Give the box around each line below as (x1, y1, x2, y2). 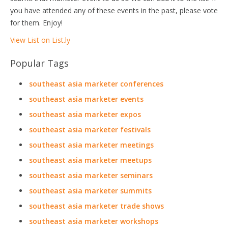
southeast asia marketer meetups (29, 155, 152, 165)
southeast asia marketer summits (29, 186, 152, 195)
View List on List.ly (10, 35, 70, 45)
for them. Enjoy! (10, 18, 63, 27)
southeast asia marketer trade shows (29, 201, 164, 211)
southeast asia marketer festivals (29, 125, 151, 134)
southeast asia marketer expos (29, 109, 141, 119)
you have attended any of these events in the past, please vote (10, 6, 218, 15)
